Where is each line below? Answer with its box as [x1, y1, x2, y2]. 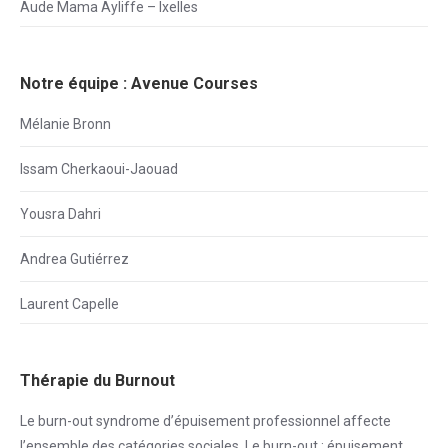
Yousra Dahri [20, 206, 101, 222]
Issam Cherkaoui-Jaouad [20, 161, 178, 177]
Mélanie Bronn [20, 116, 111, 132]
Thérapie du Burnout [20, 371, 175, 390]
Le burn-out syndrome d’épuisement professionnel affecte [20, 413, 391, 429]
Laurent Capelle [20, 296, 119, 312]
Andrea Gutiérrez [20, 251, 129, 267]
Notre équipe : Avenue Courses [20, 74, 258, 93]
